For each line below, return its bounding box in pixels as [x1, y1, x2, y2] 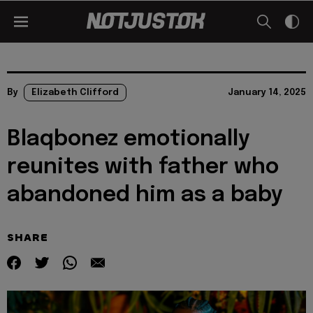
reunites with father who [7, 156, 279, 178]
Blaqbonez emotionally [7, 129, 250, 150]
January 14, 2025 [228, 88, 306, 97]
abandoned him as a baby [7, 184, 283, 206]
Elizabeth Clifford [31, 88, 119, 97]
